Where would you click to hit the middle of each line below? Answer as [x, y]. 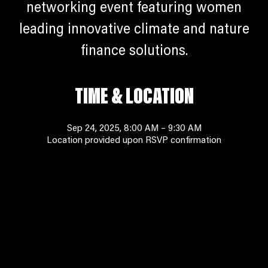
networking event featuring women [134, 8]
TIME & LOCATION [134, 98]
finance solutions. [134, 51]
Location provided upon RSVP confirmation [134, 141]
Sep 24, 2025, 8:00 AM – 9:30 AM [134, 129]
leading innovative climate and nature [134, 30]
